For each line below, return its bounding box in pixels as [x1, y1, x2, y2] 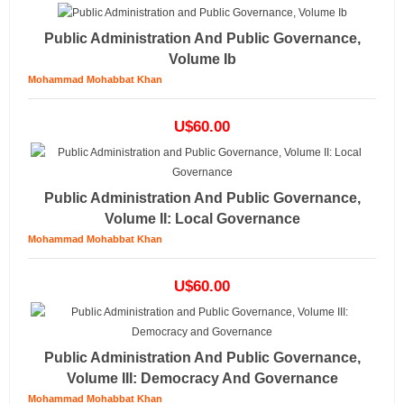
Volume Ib [168, 51, 236, 67]
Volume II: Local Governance [104, 211, 300, 226]
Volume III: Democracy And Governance [66, 371, 338, 386]
